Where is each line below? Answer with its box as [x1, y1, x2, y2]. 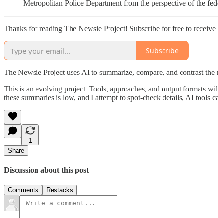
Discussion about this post [4, 165, 89, 174]
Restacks [46, 186, 73, 194]
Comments [8, 186, 38, 194]
